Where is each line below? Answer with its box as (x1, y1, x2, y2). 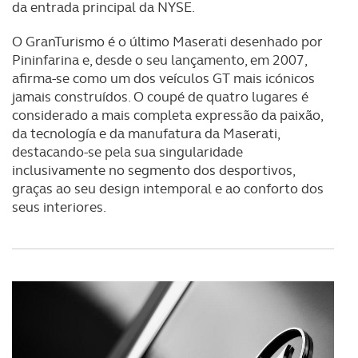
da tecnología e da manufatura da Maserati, (12, 125, 280, 142)
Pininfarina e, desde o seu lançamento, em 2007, (12, 51, 307, 69)
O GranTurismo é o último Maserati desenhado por (12, 33, 323, 50)
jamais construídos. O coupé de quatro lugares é (12, 88, 308, 105)
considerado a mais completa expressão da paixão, (12, 106, 323, 124)
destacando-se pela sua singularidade (12, 143, 243, 161)
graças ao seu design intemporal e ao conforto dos (12, 180, 324, 197)
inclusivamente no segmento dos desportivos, (12, 161, 295, 179)
